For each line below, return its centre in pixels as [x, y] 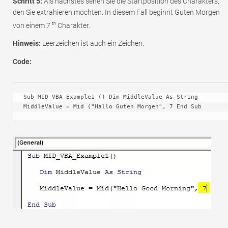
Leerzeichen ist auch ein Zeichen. [92, 44]
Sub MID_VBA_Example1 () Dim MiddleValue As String [111, 97]
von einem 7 [32, 25]
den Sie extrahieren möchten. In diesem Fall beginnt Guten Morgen [116, 12]
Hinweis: [27, 44]
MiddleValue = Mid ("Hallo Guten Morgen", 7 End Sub [112, 107]
